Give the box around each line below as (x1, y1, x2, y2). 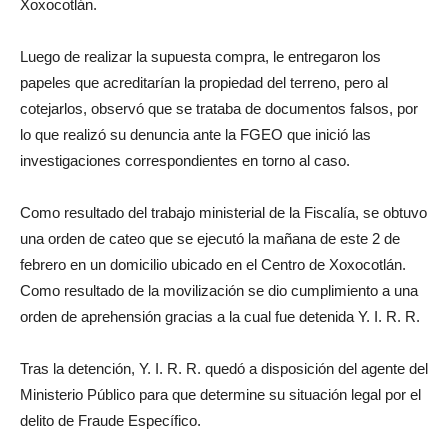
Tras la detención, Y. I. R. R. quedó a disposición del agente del (20, 360, 428, 378)
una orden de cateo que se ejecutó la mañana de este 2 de (20, 230, 400, 248)
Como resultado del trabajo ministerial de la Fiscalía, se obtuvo (20, 204, 427, 222)
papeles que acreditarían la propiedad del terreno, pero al (20, 74, 388, 92)
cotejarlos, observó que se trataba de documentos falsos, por (20, 100, 418, 118)
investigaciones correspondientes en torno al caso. (20, 152, 350, 170)
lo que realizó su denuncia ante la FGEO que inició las (20, 126, 371, 144)
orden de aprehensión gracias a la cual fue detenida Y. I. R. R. (20, 308, 420, 326)
